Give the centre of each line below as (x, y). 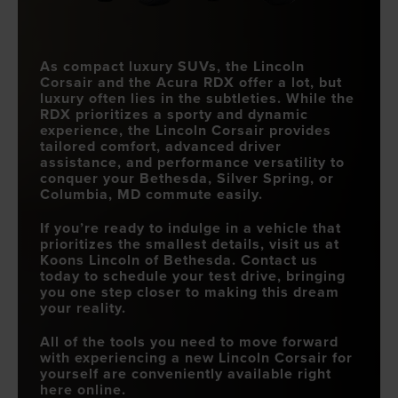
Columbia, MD (91, 194)
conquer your (90, 178)
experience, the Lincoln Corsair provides (186, 130)
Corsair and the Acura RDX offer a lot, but (191, 82)
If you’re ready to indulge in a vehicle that (191, 227)
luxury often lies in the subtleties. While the (197, 98)
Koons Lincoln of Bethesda (136, 259)
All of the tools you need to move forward (189, 341)
